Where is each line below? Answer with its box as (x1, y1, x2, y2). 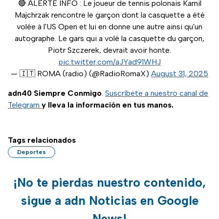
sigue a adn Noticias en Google (21, 193, 198, 208)
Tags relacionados (8, 135, 76, 145)
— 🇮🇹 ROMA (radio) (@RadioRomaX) (11, 69, 151, 79)
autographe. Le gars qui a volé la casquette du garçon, (15, 34, 204, 44)
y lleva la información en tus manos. (42, 100, 174, 110)
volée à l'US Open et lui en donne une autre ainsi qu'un (17, 22, 202, 32)
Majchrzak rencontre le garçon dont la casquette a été (14, 10, 205, 20)
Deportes (17, 149, 46, 156)
